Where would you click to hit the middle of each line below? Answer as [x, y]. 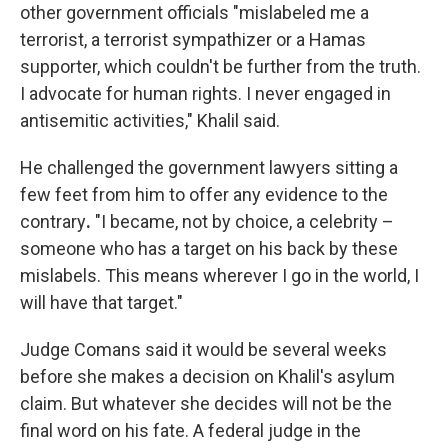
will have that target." [101, 302]
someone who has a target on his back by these [209, 248]
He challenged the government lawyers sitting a [209, 167]
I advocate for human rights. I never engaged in [205, 93]
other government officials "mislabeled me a [194, 12]
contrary [53, 221]
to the [365, 194]
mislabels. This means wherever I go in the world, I [219, 275]
